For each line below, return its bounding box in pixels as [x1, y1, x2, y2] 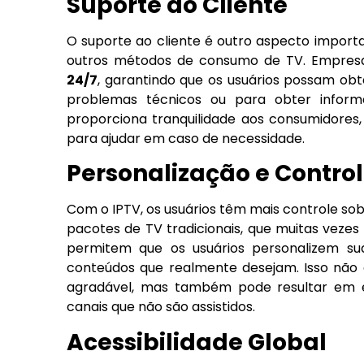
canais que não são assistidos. [67, 297, 255, 317]
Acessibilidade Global [67, 326, 327, 358]
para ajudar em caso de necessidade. [67, 128, 305, 148]
